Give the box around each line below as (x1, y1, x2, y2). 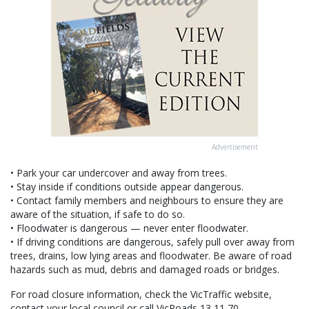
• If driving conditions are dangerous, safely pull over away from (10, 235, 295, 249)
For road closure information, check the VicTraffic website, (10, 288, 272, 301)
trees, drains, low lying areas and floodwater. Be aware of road (10, 249, 292, 263)
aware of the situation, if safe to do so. (10, 208, 185, 221)
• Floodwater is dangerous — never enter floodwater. (10, 221, 248, 235)
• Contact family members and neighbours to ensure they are (10, 194, 283, 208)
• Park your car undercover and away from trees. (10, 166, 227, 180)
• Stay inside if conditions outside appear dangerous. (10, 180, 243, 194)
